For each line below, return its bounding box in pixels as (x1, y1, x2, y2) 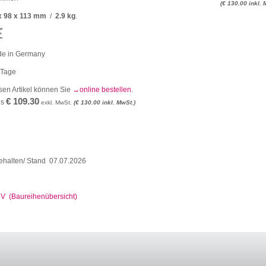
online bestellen (80, 85, 131, 94)
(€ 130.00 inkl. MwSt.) (74, 99, 135, 106)
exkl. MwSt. (41, 99, 72, 106)
